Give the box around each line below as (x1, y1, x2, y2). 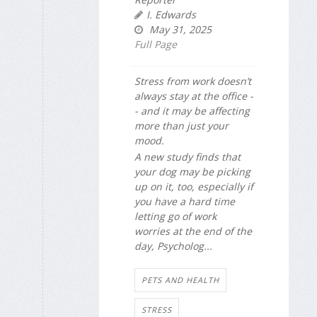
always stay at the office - (134, 89, 253, 103)
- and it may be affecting (134, 104, 250, 118)
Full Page (134, 38, 177, 52)
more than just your (134, 119, 229, 133)
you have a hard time (134, 194, 235, 208)
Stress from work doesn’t (134, 74, 251, 88)
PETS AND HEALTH (142, 274, 219, 285)
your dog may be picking (134, 164, 250, 178)
